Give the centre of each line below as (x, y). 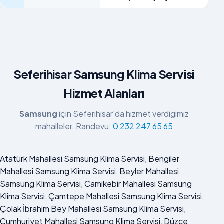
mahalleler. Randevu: (74, 126)
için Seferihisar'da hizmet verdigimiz (123, 113)
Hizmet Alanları (104, 93)
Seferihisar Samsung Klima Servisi (104, 74)
